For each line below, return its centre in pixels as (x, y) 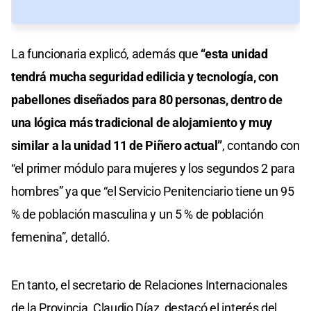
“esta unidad (234, 54)
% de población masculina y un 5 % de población (137, 215)
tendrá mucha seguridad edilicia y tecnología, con (145, 77)
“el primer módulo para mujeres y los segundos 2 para (153, 169)
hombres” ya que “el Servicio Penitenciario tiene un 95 (153, 192)
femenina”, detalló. (61, 237)
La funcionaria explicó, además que (106, 54)
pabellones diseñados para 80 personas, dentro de (147, 100)
